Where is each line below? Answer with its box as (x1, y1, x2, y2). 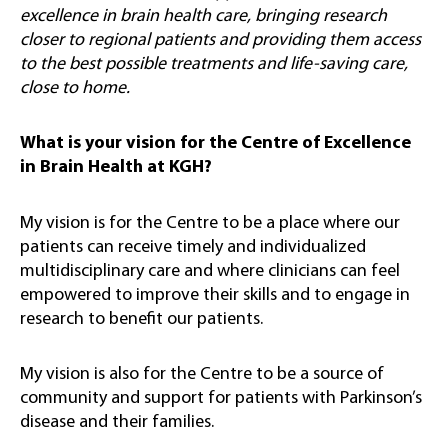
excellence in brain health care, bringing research (20, 6, 387, 26)
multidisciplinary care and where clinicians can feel (20, 261, 400, 281)
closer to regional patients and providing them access (20, 30, 421, 50)
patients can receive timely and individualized (20, 237, 366, 257)
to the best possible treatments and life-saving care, (20, 54, 408, 74)
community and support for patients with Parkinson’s (20, 389, 422, 409)
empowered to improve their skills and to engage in (20, 285, 410, 305)
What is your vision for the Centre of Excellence (20, 134, 411, 154)
